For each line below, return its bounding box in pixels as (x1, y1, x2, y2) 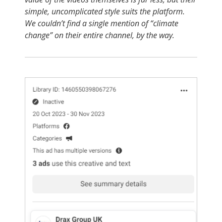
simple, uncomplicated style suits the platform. (25, 6, 185, 17)
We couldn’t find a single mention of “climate (25, 18, 178, 29)
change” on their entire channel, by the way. (25, 30, 174, 41)
